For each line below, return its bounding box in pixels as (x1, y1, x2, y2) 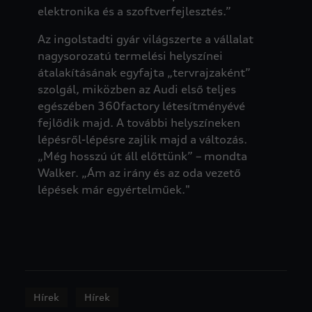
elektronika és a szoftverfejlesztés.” (37, 3, 231, 18)
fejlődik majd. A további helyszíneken (37, 115, 240, 130)
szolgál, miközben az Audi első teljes (37, 81, 236, 96)
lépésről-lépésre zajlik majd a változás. (37, 132, 247, 146)
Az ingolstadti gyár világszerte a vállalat (37, 31, 253, 46)
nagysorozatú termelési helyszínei (37, 48, 223, 63)
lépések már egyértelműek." (37, 182, 190, 196)
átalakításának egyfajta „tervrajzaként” (37, 65, 251, 79)
